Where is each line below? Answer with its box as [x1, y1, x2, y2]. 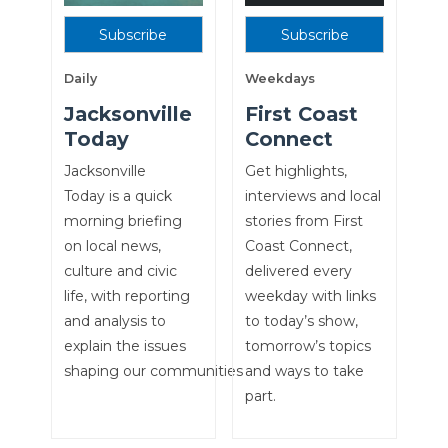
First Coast [244, 101, 358, 126]
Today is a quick [63, 186, 172, 205]
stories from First [244, 211, 363, 230]
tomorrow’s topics [244, 336, 371, 355]
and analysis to [63, 311, 166, 330]
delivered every [244, 261, 352, 280]
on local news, [63, 236, 161, 255]
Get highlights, [244, 161, 347, 180]
